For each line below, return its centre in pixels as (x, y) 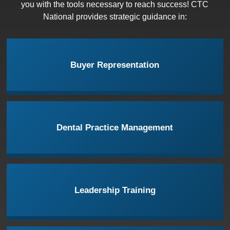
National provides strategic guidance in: (115, 17)
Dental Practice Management (115, 127)
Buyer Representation (115, 65)
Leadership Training (115, 190)
